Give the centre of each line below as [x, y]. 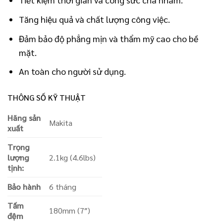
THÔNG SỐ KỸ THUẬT [47, 97]
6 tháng [63, 186]
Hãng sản [24, 117]
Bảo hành [24, 186]
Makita [61, 122]
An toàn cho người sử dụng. [73, 71]
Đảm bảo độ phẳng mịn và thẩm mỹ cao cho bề [109, 38]
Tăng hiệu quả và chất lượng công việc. [95, 19]
